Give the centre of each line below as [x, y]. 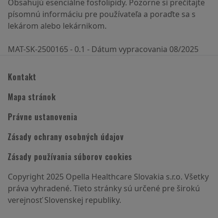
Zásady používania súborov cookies [70, 157]
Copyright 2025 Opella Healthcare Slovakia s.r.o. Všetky [108, 177]
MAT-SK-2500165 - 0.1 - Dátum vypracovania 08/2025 [103, 49]
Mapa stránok [32, 97]
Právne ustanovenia [43, 117]
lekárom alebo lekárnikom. [57, 26]
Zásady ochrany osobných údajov [66, 137]
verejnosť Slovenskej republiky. [64, 200]
